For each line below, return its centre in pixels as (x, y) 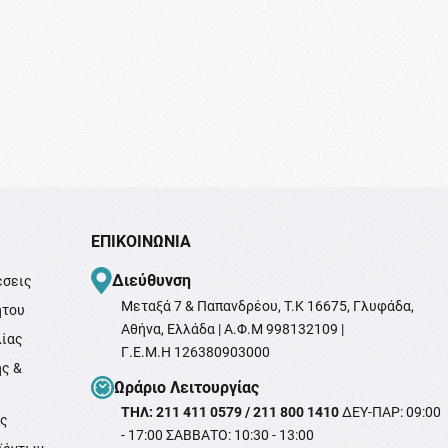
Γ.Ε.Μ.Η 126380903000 (195, 351)
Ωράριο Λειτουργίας (186, 387)
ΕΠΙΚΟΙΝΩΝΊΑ (140, 241)
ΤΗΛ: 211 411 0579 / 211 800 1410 (229, 411)
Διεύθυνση (151, 281)
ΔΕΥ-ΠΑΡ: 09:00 (389, 411)
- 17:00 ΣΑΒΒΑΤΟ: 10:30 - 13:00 (217, 434)
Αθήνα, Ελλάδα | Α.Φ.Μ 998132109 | (232, 328)
